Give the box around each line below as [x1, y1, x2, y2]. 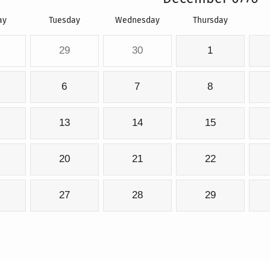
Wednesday [115, 15, 160, 26]
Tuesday [48, 15, 80, 26]
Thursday [192, 15, 228, 26]
